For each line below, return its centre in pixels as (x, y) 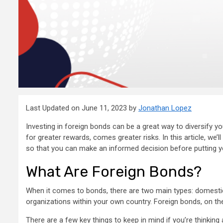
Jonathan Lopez (165, 108)
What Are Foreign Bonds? (114, 172)
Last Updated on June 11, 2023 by (82, 108)
